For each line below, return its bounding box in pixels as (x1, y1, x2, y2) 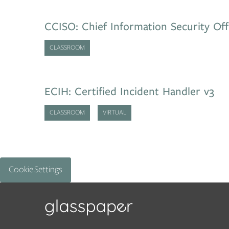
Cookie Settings (9, 165, 62, 174)
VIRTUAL (103, 109, 126, 117)
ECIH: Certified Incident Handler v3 (44, 85, 214, 98)
